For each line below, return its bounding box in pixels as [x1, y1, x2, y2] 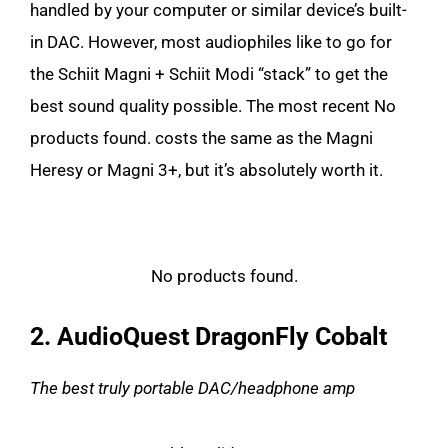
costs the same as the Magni [151, 127, 373, 148]
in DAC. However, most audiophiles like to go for [30, 31, 392, 52]
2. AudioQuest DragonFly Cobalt [30, 321, 387, 351]
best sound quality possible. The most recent [30, 95, 374, 116]
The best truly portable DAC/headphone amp [30, 377, 355, 398]
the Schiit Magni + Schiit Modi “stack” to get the [30, 63, 388, 84]
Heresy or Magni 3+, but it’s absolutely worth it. [30, 159, 383, 180]
